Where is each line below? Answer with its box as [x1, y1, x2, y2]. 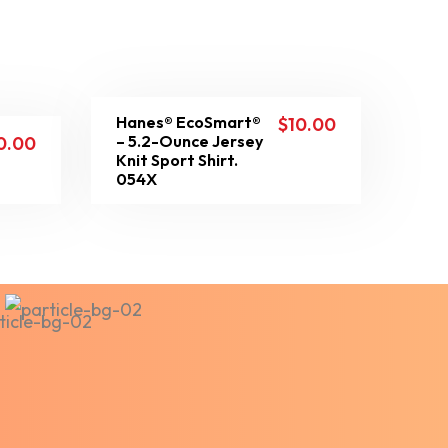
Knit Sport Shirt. [116, 150, 238, 170]
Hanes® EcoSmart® [116, 112, 261, 132]
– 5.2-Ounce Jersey [116, 131, 263, 151]
